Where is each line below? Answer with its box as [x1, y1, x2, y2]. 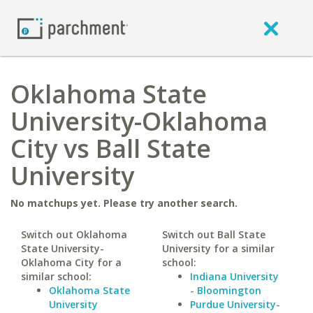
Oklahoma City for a [21, 256, 122, 269]
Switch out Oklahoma [21, 228, 127, 241]
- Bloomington [189, 284, 261, 297]
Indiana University [189, 270, 279, 283]
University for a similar [161, 242, 275, 255]
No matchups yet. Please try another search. [10, 196, 238, 210]
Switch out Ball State [161, 228, 265, 241]
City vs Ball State [10, 131, 211, 166]
